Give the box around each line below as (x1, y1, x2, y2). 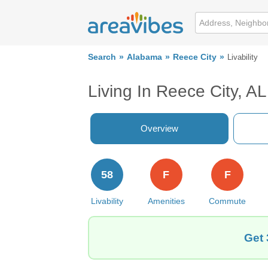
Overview (141, 123, 178, 133)
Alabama (127, 53, 162, 62)
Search (88, 53, 116, 62)
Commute (209, 196, 246, 206)
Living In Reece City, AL (88, 82, 267, 100)
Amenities (147, 196, 185, 206)
